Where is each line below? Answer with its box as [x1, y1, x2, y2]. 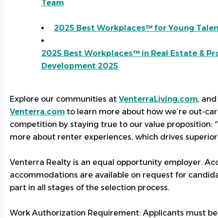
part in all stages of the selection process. [10, 183, 170, 192]
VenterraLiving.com [119, 94, 198, 104]
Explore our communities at [10, 94, 119, 104]
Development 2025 [41, 61, 118, 71]
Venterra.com [10, 107, 65, 116]
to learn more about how [65, 107, 165, 116]
